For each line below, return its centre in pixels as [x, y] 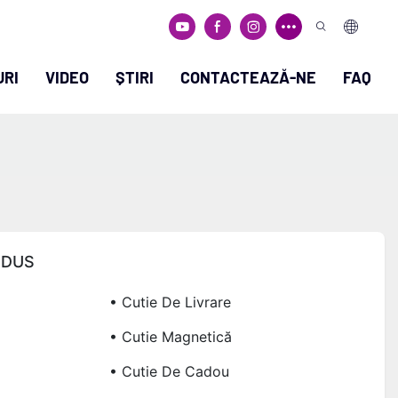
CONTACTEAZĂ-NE [248, 77]
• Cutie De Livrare [170, 302]
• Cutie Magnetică [170, 336]
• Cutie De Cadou [169, 371]
